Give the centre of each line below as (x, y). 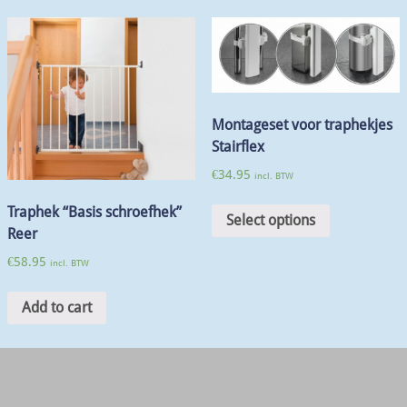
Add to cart (57, 307)
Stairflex (238, 147)
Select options (270, 221)
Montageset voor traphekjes (302, 125)
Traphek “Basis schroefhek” (94, 212)
